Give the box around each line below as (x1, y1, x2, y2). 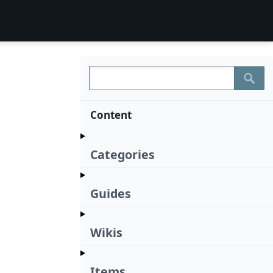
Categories (90, 146, 155, 163)
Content (90, 108, 132, 122)
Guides (90, 185, 131, 202)
